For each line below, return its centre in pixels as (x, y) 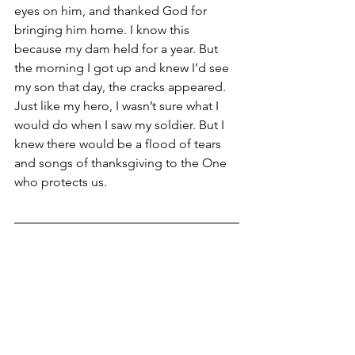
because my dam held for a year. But (118, 48)
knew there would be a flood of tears (119, 143)
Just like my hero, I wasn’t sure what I (118, 105)
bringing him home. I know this (103, 29)
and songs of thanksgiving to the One (122, 162)
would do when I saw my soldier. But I (121, 124)
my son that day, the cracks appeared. (122, 86)
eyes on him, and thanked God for (112, 10)
